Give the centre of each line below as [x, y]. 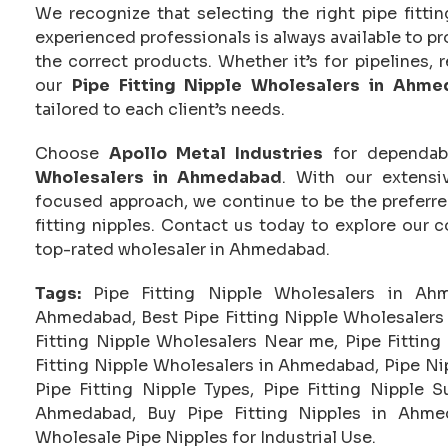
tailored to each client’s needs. [160, 109]
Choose [72, 153]
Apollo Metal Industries [215, 153]
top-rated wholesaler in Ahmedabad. [182, 249]
